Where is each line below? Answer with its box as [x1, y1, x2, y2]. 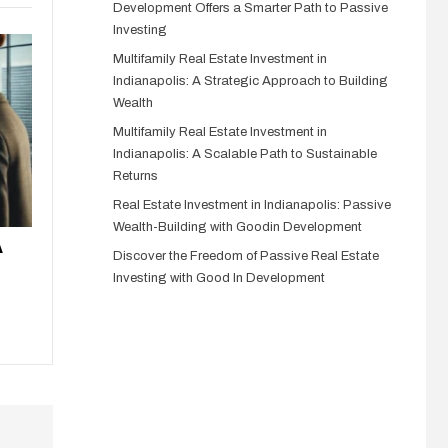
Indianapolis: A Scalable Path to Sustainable [112, 147, 377, 161]
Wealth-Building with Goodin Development [112, 220, 362, 234]
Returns [112, 169, 158, 183]
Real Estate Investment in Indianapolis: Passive [112, 198, 391, 212]
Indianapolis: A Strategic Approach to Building [112, 74, 388, 88]
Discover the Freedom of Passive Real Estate [112, 249, 379, 263]
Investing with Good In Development [112, 271, 325, 285]
